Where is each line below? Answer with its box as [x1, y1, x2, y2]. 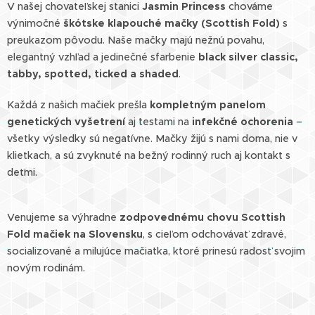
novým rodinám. [7, 262, 85, 274]
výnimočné [7, 17, 63, 30]
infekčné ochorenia [192, 115, 293, 128]
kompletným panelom [150, 98, 266, 111]
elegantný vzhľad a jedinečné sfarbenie [7, 51, 198, 63]
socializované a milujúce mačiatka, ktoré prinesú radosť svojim [7, 245, 305, 257]
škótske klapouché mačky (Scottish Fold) [63, 17, 280, 30]
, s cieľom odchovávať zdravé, [143, 228, 286, 240]
